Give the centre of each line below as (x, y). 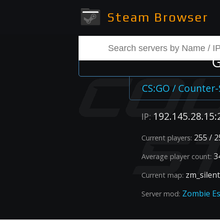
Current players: (167, 138)
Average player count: (177, 157)
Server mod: (161, 194)
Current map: (163, 175)
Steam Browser (156, 17)
